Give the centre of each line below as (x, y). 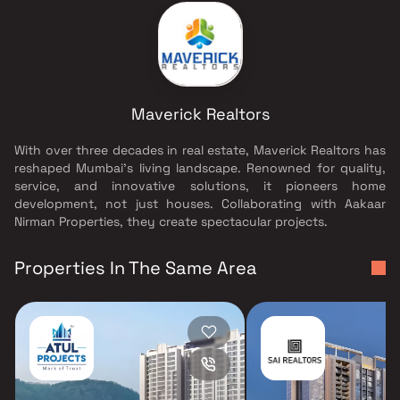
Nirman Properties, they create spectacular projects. (171, 221)
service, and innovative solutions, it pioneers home (200, 185)
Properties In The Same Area (136, 267)
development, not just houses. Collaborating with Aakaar (200, 203)
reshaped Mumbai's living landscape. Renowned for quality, (200, 167)
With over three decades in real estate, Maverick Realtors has (200, 150)
